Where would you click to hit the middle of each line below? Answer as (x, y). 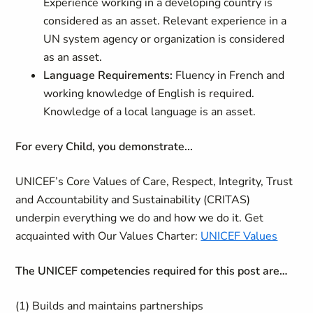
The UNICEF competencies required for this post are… (152, 271)
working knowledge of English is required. (149, 94)
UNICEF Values (239, 236)
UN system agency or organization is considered (164, 39)
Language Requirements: (108, 75)
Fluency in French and (229, 75)
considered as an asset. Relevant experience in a (165, 21)
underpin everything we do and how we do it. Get (140, 218)
